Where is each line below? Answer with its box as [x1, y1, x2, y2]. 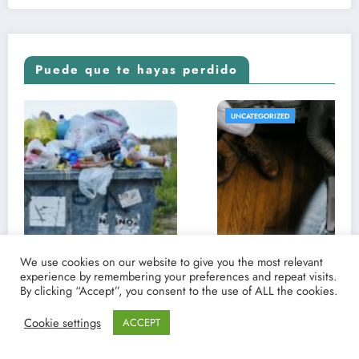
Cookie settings [24, 313, 101, 331]
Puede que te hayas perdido [35, 60, 238, 79]
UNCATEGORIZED [63, 125, 123, 136]
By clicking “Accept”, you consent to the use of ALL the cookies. [20, 282, 337, 299]
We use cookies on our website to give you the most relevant [20, 253, 323, 270]
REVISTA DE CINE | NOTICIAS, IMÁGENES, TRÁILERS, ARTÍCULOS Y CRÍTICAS [63, 110, 329, 121]
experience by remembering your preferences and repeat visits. [20, 268, 337, 284]
